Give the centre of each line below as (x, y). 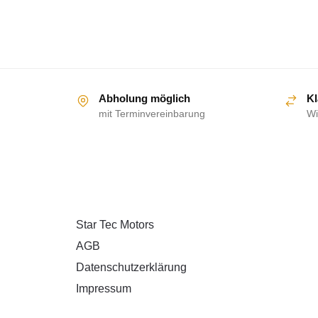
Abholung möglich (144, 99)
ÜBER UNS (103, 194)
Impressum (104, 288)
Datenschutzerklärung (131, 267)
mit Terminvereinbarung (152, 114)
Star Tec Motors (115, 224)
